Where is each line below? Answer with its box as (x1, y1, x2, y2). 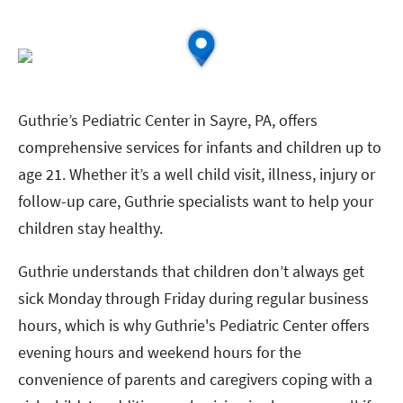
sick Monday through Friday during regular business (18, 288, 369, 309)
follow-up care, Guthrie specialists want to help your (18, 191, 373, 211)
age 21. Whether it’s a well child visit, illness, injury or (18, 164, 375, 184)
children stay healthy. (18, 218, 163, 238)
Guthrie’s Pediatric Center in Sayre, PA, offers (18, 110, 318, 130)
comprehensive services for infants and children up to (18, 137, 381, 157)
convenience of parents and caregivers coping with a (18, 369, 372, 390)
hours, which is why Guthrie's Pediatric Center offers (18, 315, 370, 336)
